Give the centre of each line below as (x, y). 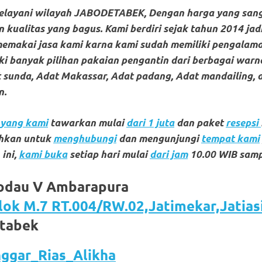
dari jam (169, 154)
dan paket (200, 123)
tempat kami (230, 138)
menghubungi (85, 138)
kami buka (43, 154)
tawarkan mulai (87, 123)
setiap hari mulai (108, 154)
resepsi (243, 123)
